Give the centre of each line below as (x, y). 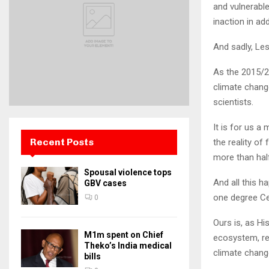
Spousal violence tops (128, 172)
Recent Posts (62, 142)
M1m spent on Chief (124, 234)
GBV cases (105, 183)
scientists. (233, 102)
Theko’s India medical (128, 245)
